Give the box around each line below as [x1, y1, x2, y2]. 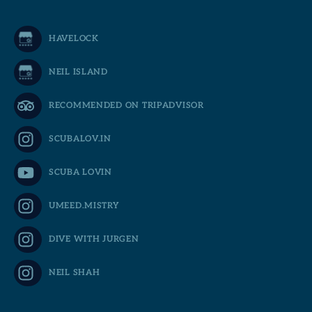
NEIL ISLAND [49, 67, 108, 78]
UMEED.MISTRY [49, 201, 119, 212]
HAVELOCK [49, 33, 99, 45]
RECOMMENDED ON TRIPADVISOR [49, 100, 204, 111]
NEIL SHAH [49, 267, 100, 279]
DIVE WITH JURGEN [49, 234, 139, 245]
